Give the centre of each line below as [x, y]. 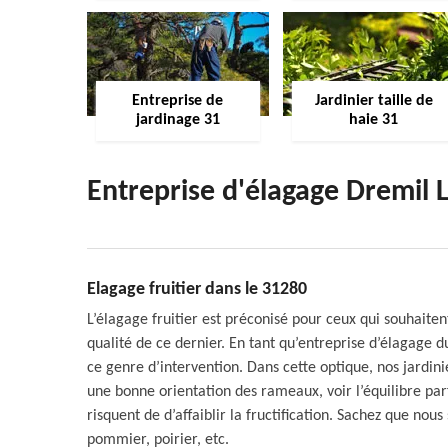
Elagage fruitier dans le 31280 [197, 289]
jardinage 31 [177, 120]
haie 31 [374, 120]
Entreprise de [178, 101]
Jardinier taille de [373, 101]
